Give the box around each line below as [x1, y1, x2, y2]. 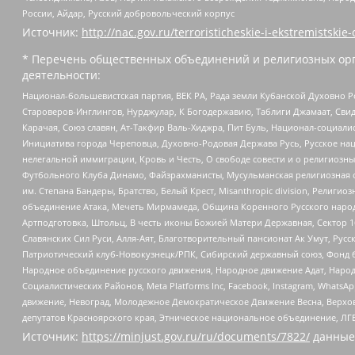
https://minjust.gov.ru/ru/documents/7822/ [82, 329, 310, 344]
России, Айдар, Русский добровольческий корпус [22, 7, 235, 20]
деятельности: [22, 67, 101, 83]
